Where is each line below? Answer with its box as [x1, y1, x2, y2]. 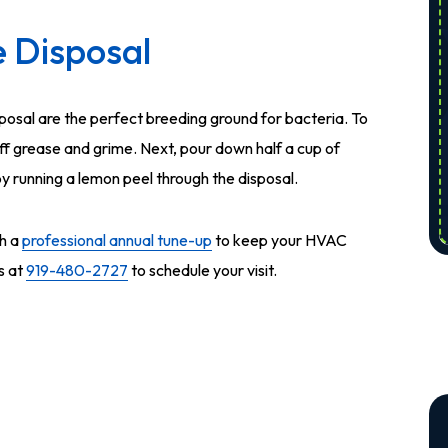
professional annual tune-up [22, 230, 212, 250]
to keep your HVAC [212, 230, 347, 250]
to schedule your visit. [128, 260, 277, 280]
